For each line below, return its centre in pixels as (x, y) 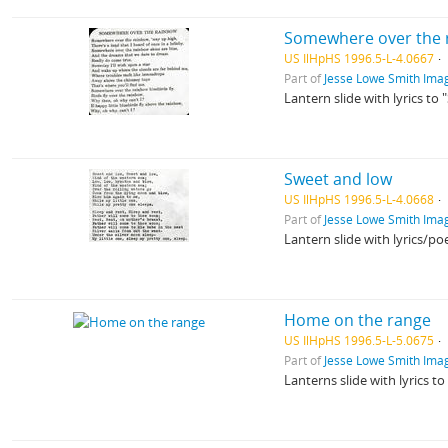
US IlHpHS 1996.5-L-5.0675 (359, 340)
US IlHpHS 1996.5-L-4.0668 (359, 199)
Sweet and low (338, 179)
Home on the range (358, 320)
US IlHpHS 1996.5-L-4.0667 (359, 58)
